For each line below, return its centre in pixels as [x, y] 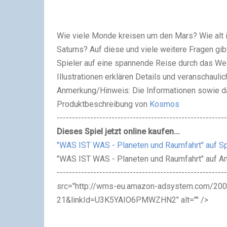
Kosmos [164, 104]
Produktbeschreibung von [103, 104]
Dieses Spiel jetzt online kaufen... [118, 131]
